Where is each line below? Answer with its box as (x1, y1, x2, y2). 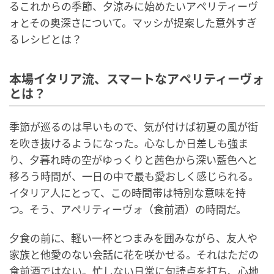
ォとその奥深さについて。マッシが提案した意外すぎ (9, 16, 257, 30)
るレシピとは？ (9, 32, 82, 46)
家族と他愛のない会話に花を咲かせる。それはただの (9, 248, 259, 262)
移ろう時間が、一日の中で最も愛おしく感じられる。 (9, 169, 259, 183)
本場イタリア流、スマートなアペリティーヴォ (9, 72, 264, 87)
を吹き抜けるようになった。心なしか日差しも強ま (9, 136, 248, 150)
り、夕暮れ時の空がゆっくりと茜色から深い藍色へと (9, 153, 257, 167)
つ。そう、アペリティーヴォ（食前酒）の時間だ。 (9, 202, 246, 217)
